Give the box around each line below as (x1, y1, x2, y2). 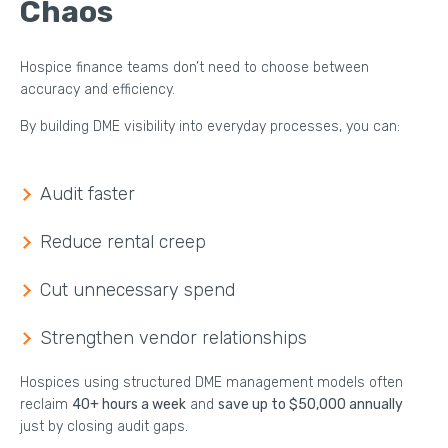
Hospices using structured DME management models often (20, 373, 403, 391)
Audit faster (40, 182, 135, 205)
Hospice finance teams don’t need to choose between (20, 58, 369, 76)
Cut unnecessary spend (40, 278, 235, 301)
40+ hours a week (72, 395, 186, 413)
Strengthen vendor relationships (40, 326, 307, 349)
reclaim (20, 395, 72, 413)
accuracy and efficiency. (20, 80, 175, 98)
